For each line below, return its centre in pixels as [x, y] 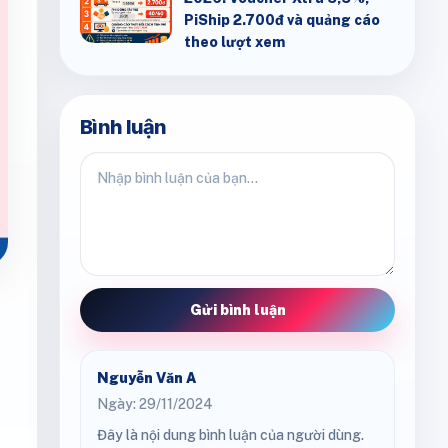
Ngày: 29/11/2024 [155, 404]
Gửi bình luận [237, 310]
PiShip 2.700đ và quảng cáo [282, 20]
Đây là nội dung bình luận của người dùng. [230, 435]
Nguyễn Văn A [146, 378]
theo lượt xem [234, 42]
